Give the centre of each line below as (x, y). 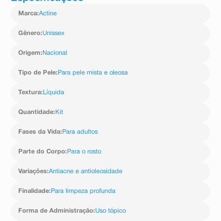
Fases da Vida (39, 132)
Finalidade (34, 192)
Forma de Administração (56, 211)
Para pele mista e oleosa (93, 73)
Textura (30, 93)
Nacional (55, 54)
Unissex (54, 34)
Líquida (54, 93)
